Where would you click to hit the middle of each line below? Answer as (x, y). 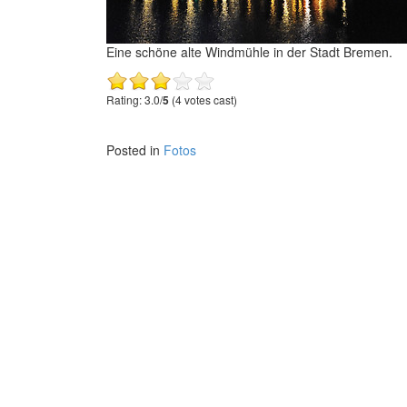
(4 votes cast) (203, 99)
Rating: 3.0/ (134, 99)
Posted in (135, 150)
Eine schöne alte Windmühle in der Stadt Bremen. (249, 52)
